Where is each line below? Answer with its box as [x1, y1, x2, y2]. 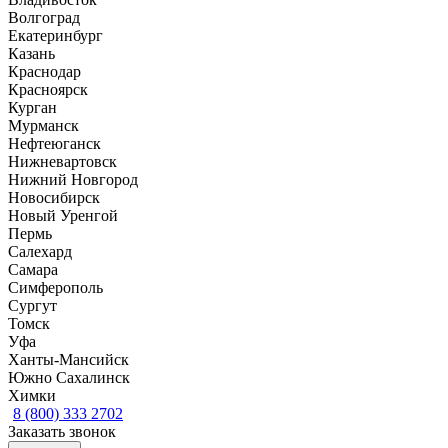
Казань [8, 44, 55, 62]
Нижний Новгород [8, 170, 138, 188]
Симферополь [8, 278, 103, 296]
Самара [8, 260, 58, 278]
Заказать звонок [8, 422, 116, 440]
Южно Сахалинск [8, 368, 130, 386]
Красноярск [8, 80, 88, 98]
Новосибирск [8, 188, 100, 206]
